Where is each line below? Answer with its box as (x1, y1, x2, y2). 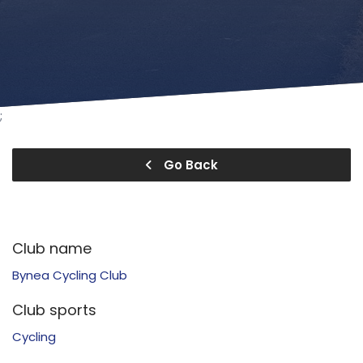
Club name (12, 238, 92, 258)
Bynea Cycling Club (12, 267, 127, 284)
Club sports (12, 300, 96, 320)
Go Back (160, 156, 218, 173)
